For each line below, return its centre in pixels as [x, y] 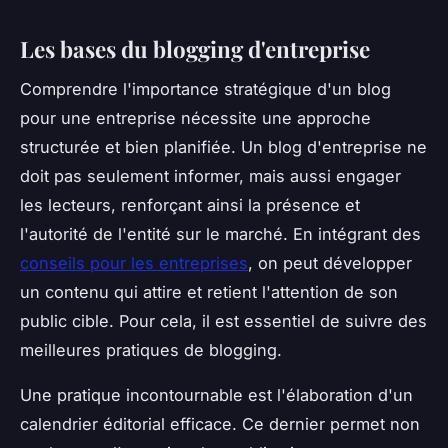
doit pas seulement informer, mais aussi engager [210, 176]
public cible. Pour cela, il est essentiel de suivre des [223, 321]
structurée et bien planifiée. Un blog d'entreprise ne [223, 147]
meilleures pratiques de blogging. [151, 350]
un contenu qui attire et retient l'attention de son [209, 292]
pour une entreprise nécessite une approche [195, 118]
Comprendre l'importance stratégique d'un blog [205, 89]
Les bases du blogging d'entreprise [195, 48]
